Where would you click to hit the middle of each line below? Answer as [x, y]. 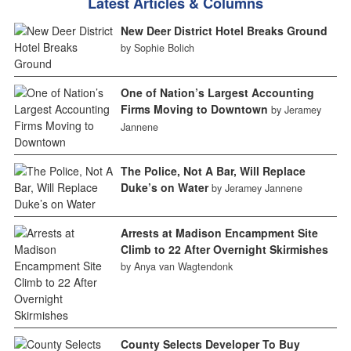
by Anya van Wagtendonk [176, 267]
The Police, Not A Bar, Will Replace [213, 171]
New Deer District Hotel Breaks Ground [224, 31]
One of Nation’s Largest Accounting [217, 93]
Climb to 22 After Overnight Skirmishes [224, 250]
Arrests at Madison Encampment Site [219, 233]
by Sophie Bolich [157, 48]
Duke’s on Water [164, 188]
